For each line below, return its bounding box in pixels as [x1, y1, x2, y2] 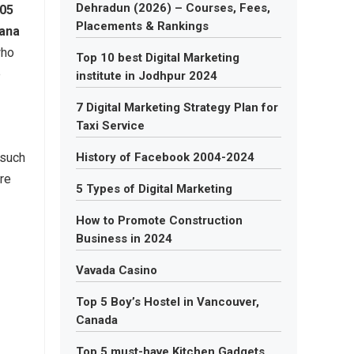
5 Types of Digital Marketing [76, 182, 232, 196]
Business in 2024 [76, 232, 172, 246]
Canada [76, 313, 118, 327]
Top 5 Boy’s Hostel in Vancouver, [76, 295, 259, 309]
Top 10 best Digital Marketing [76, 51, 239, 65]
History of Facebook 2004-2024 [76, 150, 254, 164]
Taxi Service [76, 119, 145, 133]
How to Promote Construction [76, 213, 243, 228]
